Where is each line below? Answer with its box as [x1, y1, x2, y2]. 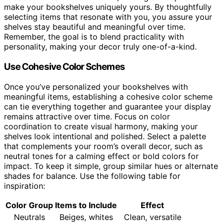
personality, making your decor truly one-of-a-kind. [4, 42, 197, 52]
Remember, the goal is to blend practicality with [4, 32, 184, 42]
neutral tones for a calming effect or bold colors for [4, 151, 199, 161]
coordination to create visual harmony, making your [4, 121, 198, 131]
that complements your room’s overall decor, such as [4, 141, 203, 151]
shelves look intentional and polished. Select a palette [4, 131, 206, 141]
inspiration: [4, 180, 45, 191]
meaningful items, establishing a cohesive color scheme [4, 91, 213, 102]
